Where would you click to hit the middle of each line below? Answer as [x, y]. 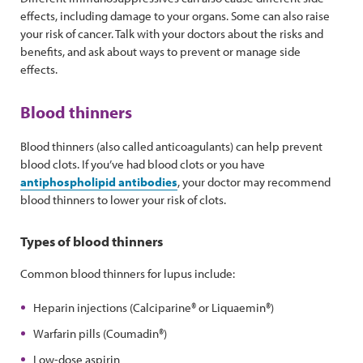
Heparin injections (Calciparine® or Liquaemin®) [154, 307]
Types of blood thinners [92, 241]
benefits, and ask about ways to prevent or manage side [160, 51]
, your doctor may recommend [254, 182]
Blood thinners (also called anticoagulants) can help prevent [171, 146]
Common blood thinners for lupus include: [129, 273]
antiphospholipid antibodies [99, 182]
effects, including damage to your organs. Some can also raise [175, 16]
